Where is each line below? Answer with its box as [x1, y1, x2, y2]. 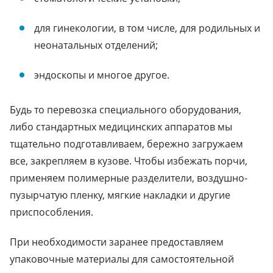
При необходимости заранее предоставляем [10, 235, 224, 249]
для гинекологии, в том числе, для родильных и [34, 21, 260, 35]
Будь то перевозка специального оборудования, [10, 102, 241, 116]
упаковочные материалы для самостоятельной [10, 252, 234, 266]
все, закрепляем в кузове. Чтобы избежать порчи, [10, 154, 247, 168]
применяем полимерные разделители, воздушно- [10, 171, 247, 185]
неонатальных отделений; [34, 38, 158, 52]
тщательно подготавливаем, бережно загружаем [10, 136, 243, 151]
